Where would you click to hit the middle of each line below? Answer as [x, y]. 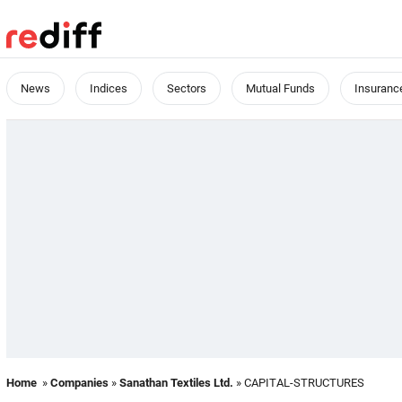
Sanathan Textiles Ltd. [176, 383]
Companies [79, 383]
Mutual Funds [280, 88]
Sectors [187, 88]
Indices [109, 88]
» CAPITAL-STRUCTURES [299, 383]
